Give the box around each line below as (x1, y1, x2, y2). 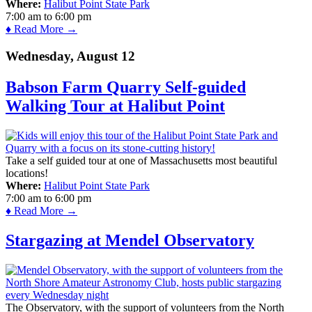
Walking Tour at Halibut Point (6, 96, 225, 115)
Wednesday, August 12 (6, 48, 135, 63)
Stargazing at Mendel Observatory (6, 231, 254, 249)
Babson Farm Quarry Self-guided (6, 77, 246, 96)
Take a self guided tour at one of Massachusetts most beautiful (6, 154, 277, 166)
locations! (6, 166, 48, 179)
